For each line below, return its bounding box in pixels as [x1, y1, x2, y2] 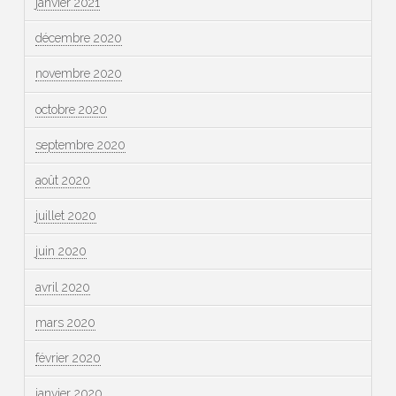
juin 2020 [34, 244, 87, 259]
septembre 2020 [34, 137, 126, 152]
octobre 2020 [34, 102, 107, 117]
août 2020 [34, 172, 90, 187]
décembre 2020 [34, 31, 122, 46]
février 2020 [34, 350, 101, 365]
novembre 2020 [34, 66, 122, 81]
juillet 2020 [34, 209, 96, 224]
